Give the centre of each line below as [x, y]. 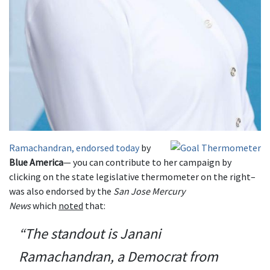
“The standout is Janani [90, 234]
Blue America [36, 162]
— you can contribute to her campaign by [147, 162]
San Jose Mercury [149, 191]
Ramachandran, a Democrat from [118, 257]
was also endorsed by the [61, 191]
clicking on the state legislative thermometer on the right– [132, 177]
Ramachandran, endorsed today [74, 148]
